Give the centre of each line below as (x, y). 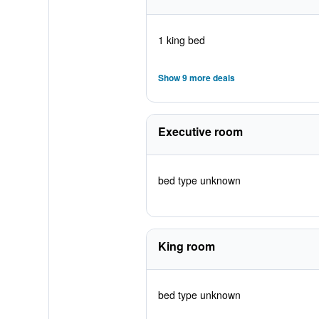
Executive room (200, 131)
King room (186, 246)
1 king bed (181, 40)
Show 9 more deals (196, 78)
